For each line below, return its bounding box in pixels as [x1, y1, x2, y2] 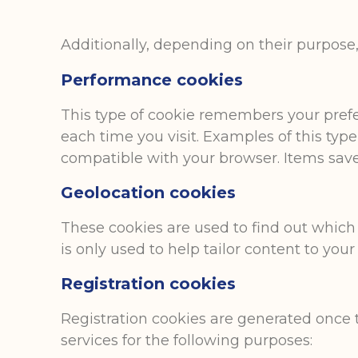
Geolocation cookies [61, 182, 237, 202]
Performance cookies [61, 70, 244, 89]
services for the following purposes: [61, 332, 313, 350]
